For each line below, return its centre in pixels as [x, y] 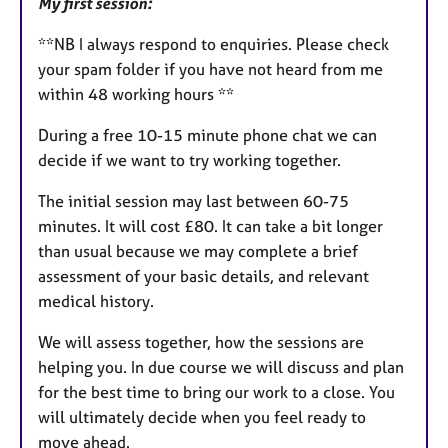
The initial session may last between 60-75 [193, 200]
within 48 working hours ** [136, 93]
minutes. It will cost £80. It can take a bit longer [210, 225]
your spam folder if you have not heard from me [210, 68]
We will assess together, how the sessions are [201, 341]
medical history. [96, 300]
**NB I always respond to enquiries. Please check [213, 43]
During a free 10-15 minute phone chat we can [207, 134]
